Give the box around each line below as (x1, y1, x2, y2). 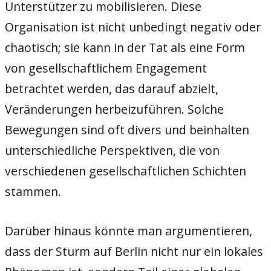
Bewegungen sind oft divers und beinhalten (5, 121, 249, 138)
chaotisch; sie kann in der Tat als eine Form (5, 39, 245, 56)
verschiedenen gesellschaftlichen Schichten (5, 162, 246, 179)
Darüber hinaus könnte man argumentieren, (5, 223, 252, 240)
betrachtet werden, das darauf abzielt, (5, 80, 218, 97)
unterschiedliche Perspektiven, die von (5, 142, 220, 158)
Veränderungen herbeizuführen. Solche (5, 100, 224, 117)
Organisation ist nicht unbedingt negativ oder (5, 18, 261, 35)
